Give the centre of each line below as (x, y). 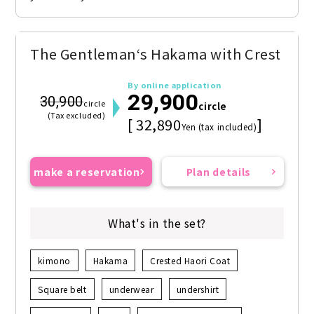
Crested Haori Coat (190, 261)
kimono (54, 261)
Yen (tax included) (219, 127)
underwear (131, 289)
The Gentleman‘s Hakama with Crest (156, 54)
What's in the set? (157, 223)
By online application (175, 85)
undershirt (198, 289)
